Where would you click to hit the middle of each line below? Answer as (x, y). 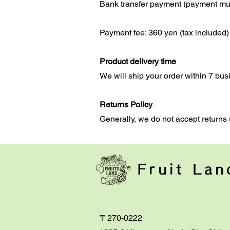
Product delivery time (138, 61)
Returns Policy (126, 104)
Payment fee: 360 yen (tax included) (164, 33)
